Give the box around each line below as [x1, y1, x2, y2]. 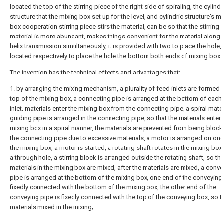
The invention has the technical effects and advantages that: [10, 69, 180, 76]
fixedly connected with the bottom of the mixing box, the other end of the [10, 184, 216, 191]
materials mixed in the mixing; [10, 203, 93, 211]
